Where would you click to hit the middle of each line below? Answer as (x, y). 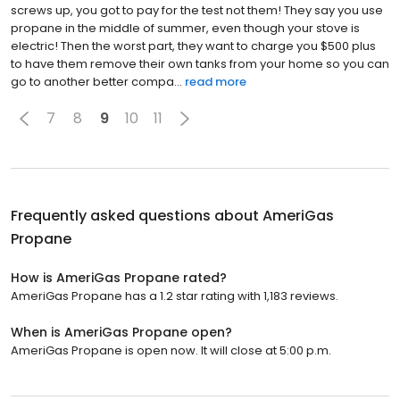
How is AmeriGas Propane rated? (119, 277)
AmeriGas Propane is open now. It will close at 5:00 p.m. (171, 350)
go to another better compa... (96, 81)
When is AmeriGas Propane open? (121, 332)
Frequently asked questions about (137, 215)
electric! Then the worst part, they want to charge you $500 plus (193, 46)
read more (216, 81)
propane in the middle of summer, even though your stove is (185, 28)
